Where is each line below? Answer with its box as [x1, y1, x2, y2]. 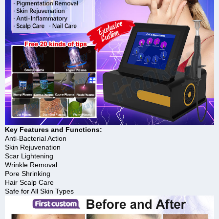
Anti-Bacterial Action [5, 134, 66, 142]
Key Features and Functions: [5, 125, 102, 133]
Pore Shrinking [5, 169, 50, 177]
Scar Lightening [5, 152, 53, 160]
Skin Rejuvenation [5, 143, 61, 151]
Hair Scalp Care [5, 178, 54, 186]
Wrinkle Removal [5, 160, 57, 169]
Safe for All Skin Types [5, 187, 74, 195]
